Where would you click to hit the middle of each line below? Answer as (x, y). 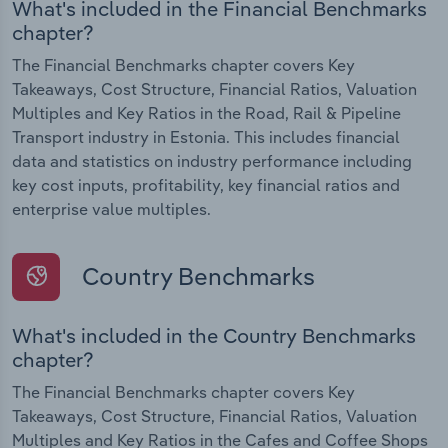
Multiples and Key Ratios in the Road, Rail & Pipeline (206, 112)
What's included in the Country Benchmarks (214, 336)
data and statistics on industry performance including (212, 160)
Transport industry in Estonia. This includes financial (206, 136)
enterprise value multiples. (111, 208)
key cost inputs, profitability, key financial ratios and (206, 184)
